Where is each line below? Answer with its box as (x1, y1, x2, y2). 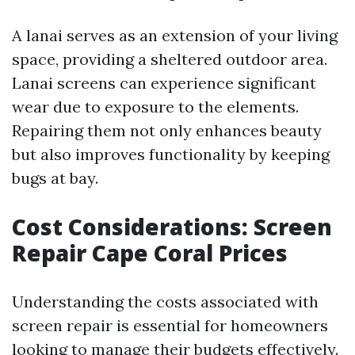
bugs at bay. (12, 168, 98, 188)
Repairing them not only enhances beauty (12, 120, 322, 140)
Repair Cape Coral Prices (12, 238, 288, 268)
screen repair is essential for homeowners (12, 315, 328, 335)
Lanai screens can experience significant (12, 73, 316, 93)
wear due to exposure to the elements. (12, 97, 299, 116)
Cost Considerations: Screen (12, 212, 332, 242)
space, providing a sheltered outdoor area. (12, 49, 327, 69)
